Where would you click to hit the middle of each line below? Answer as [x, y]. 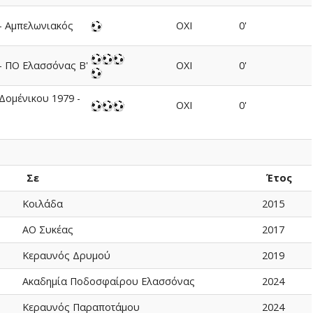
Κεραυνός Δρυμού [66, 255]
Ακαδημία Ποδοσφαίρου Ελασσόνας [108, 281]
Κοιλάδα [42, 204]
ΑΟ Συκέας [48, 230]
